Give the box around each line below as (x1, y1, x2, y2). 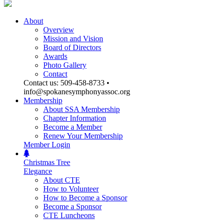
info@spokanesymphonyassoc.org (24, 87, 130, 96)
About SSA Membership (43, 105, 120, 113)
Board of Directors (43, 43, 101, 52)
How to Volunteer (43, 185, 99, 193)
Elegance (24, 167, 52, 175)
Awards (43, 52, 67, 60)
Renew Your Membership (43, 132, 123, 140)
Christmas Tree (24, 158, 70, 166)
